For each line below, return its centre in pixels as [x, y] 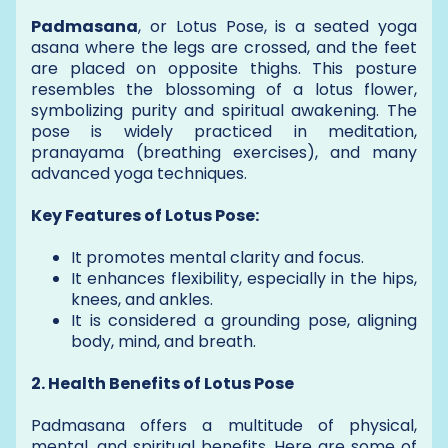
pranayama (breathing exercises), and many [224, 152]
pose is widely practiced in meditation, [224, 131]
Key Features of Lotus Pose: [145, 215]
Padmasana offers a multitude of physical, [224, 425]
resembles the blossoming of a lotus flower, [224, 89]
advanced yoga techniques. [139, 173]
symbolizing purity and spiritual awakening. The [224, 110]
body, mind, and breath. [163, 341]
